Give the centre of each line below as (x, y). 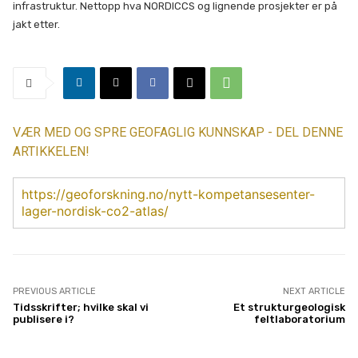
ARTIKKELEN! (51, 151)
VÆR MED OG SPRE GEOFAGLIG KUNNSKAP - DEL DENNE (178, 132)
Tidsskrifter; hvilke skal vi (81, 307)
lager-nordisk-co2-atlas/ (95, 211)
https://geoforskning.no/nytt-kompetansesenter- (168, 194)
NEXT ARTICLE (314, 291)
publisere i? (44, 319)
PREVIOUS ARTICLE (54, 291)
